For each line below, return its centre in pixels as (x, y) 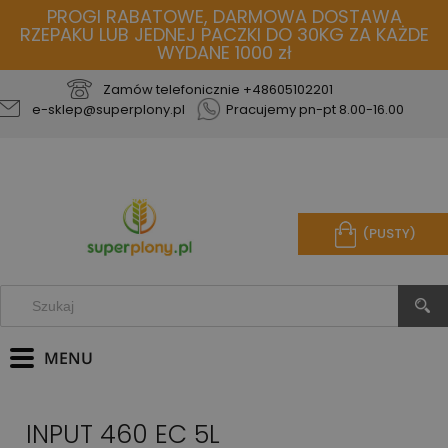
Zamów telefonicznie (172, 89)
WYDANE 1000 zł (224, 52)
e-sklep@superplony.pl (108, 109)
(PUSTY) (388, 234)
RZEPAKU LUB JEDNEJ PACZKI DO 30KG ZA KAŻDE (224, 34)
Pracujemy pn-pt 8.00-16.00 (314, 109)
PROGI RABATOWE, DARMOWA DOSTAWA (224, 16)
